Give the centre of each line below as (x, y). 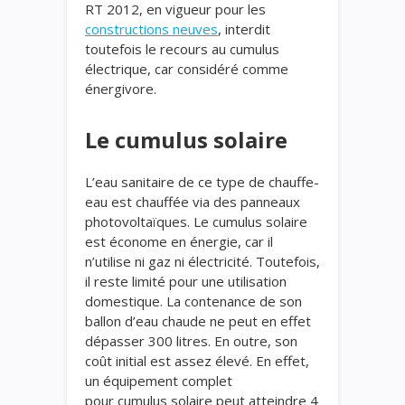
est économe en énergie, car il (179, 241)
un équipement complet (159, 381)
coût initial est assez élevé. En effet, (197, 361)
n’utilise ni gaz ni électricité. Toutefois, (202, 261)
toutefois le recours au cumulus (182, 49)
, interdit (244, 29)
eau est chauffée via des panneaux (193, 202)
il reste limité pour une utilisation (186, 281)
